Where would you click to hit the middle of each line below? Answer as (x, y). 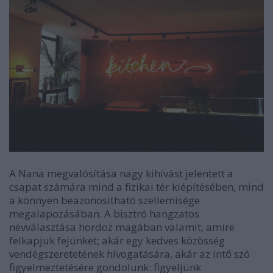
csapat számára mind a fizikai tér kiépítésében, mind (136, 186)
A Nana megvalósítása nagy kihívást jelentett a (121, 173)
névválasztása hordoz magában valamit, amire (122, 227)
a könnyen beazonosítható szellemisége (105, 200)
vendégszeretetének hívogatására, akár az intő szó (129, 253)
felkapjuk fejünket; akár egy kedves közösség (117, 240)
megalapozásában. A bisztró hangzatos (104, 213)
